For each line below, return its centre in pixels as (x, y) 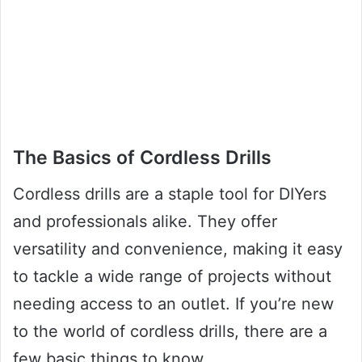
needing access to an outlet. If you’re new (173, 303)
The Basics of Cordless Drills (142, 158)
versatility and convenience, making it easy (178, 248)
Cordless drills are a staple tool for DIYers (170, 194)
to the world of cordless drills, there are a (170, 331)
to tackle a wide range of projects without (172, 276)
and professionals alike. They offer (145, 221)
